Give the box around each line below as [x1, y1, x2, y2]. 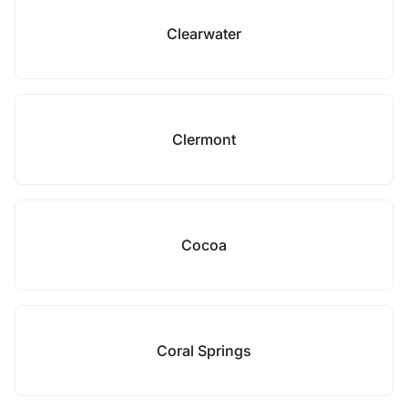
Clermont [172, 130, 236, 148]
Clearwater [167, 25, 241, 43]
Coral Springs [157, 342, 251, 360]
